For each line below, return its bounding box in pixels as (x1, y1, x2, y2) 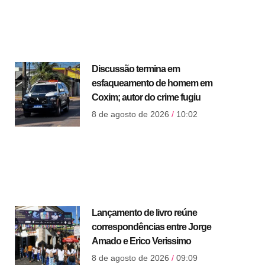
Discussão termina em (91, 63, 180, 74)
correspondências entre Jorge (91, 222, 211, 232)
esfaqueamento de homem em (91, 77, 212, 88)
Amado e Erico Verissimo (91, 236, 191, 247)
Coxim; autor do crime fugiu (91, 92, 201, 102)
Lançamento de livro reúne (91, 208, 197, 218)
